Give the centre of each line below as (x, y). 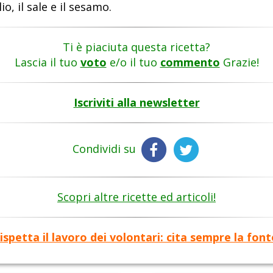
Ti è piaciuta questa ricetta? (136, 47)
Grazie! (239, 62)
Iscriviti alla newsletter (136, 103)
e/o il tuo (133, 62)
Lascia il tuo (47, 62)
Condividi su (106, 149)
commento (190, 62)
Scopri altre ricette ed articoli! (136, 197)
